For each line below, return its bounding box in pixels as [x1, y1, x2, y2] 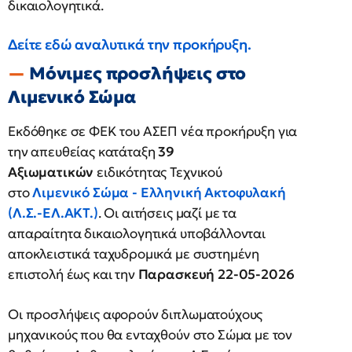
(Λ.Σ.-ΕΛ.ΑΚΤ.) [8, 204, 98, 222]
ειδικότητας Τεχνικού [93, 163, 222, 181]
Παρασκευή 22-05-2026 [137, 266, 295, 284]
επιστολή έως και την [8, 266, 138, 284]
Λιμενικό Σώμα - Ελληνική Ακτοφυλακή [32, 184, 286, 202]
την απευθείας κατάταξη [8, 143, 159, 161]
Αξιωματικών [8, 163, 94, 181]
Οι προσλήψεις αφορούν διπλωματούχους [8, 306, 263, 324]
